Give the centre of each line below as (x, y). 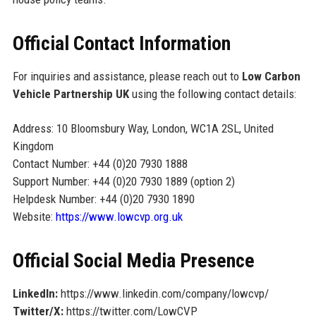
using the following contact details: (212, 94)
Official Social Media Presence (133, 261)
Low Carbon (271, 77)
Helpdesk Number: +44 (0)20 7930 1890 (103, 199)
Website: (34, 217)
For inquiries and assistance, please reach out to (127, 77)
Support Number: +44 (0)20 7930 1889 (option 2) (123, 182)
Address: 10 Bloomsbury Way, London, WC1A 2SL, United (143, 129)
